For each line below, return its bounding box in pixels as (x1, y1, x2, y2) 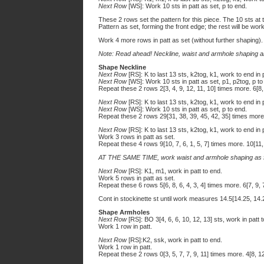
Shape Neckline (98, 64, 146, 71)
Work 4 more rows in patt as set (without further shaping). (98, 37, 263, 44)
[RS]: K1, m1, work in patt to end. (127, 167, 222, 174)
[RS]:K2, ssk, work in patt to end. (127, 236, 222, 243)
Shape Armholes (98, 209, 150, 216)
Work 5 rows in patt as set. (98, 174, 175, 181)
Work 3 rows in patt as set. (98, 133, 175, 140)
